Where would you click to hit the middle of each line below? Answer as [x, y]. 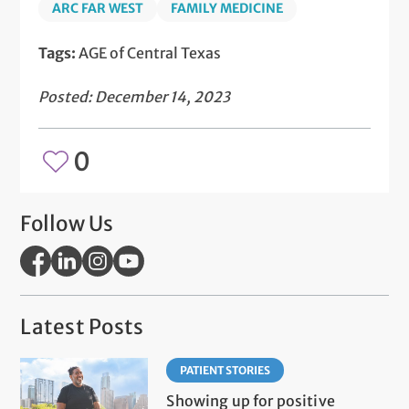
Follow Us [67, 224]
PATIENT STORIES [225, 371]
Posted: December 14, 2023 [135, 97]
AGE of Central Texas [150, 53]
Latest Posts [82, 327]
